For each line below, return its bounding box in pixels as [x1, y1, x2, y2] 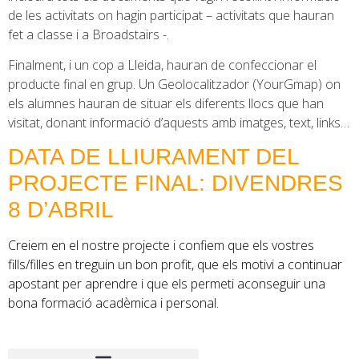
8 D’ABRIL [8, 197, 114, 223]
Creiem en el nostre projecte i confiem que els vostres [8, 236, 314, 255]
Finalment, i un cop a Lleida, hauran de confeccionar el [8, 55, 317, 74]
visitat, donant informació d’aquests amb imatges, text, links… [8, 113, 349, 131]
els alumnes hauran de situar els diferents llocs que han [8, 94, 324, 112]
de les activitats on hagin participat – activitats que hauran [8, 6, 334, 24]
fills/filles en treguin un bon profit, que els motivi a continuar [8, 256, 342, 274]
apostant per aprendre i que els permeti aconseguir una [8, 275, 325, 293]
